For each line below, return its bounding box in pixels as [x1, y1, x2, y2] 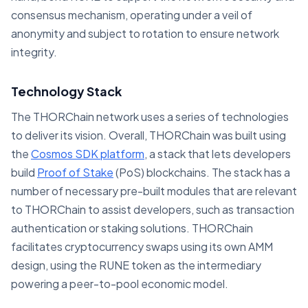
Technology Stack [11, 83, 122, 100]
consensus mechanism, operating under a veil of [11, 8, 252, 23]
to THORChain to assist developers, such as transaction [11, 202, 294, 217]
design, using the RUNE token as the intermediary [11, 258, 261, 273]
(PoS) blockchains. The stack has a [113, 165, 290, 180]
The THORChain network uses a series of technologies [11, 109, 289, 124]
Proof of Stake [37, 165, 113, 180]
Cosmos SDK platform [31, 146, 144, 162]
